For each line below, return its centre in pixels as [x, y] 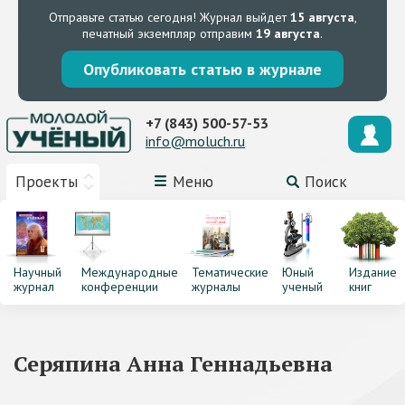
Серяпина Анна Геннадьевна [173, 363]
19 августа [288, 33]
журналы [216, 287]
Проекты [47, 182]
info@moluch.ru [195, 141]
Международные [129, 272]
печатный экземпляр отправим [169, 33]
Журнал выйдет [243, 17]
